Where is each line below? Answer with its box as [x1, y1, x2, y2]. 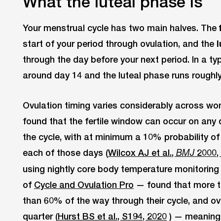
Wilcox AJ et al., [108, 147, 176, 158]
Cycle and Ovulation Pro [34, 179, 134, 190]
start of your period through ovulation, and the [23, 37, 217, 49]
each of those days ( [23, 147, 108, 158]
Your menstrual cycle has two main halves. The [23, 22, 219, 33]
